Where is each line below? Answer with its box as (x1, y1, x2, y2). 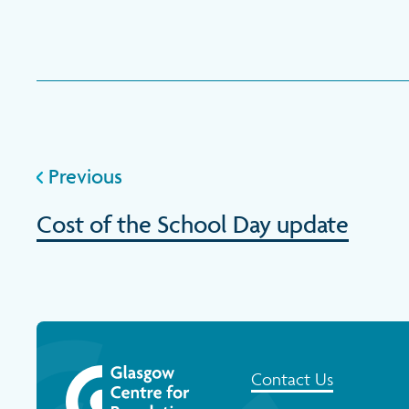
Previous (43, 163, 122, 189)
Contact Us (251, 367, 333, 390)
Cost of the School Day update (37, 208, 349, 239)
